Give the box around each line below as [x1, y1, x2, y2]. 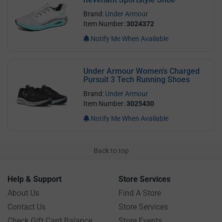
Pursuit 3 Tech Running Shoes [83, 74, 190, 84]
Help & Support [7, 174, 61, 184]
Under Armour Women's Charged [83, 66, 200, 76]
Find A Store [118, 188, 161, 198]
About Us [7, 188, 39, 198]
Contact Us [7, 202, 46, 212]
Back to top [93, 146, 129, 155]
